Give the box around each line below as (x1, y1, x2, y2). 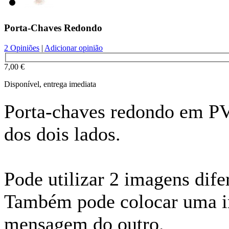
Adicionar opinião (44, 43, 103, 52)
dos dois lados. (4, 123, 121, 145)
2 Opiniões (4, 43, 39, 52)
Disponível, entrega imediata (4, 80, 96, 89)
